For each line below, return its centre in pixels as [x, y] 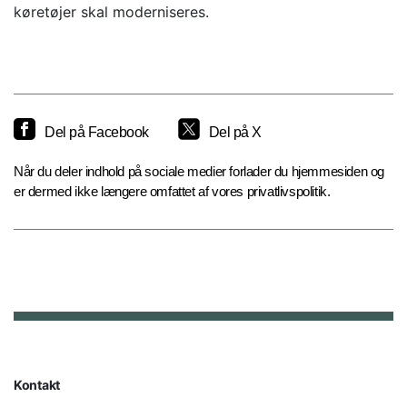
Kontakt [37, 385]
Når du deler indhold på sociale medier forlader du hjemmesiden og [199, 172]
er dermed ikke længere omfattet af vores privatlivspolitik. [172, 192]
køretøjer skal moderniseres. [111, 12]
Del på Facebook [97, 133]
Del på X [235, 133]
